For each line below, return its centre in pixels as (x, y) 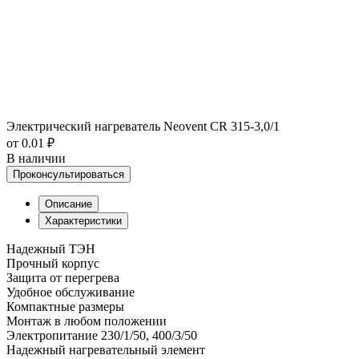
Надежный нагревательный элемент (106, 349)
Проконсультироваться (69, 174)
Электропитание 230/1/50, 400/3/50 (102, 335)
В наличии (36, 158)
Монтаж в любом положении (87, 321)
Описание (69, 204)
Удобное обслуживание (71, 292)
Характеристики (83, 220)
